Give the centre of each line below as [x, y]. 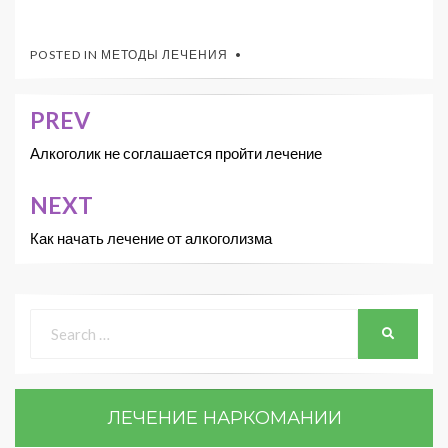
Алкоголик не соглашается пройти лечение [176, 152]
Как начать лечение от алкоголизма [151, 237]
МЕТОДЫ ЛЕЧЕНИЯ [164, 54]
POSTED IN [65, 54]
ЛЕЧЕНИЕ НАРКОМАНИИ [224, 417]
